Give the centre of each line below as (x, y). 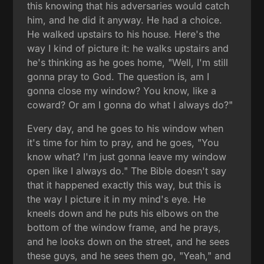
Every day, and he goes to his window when (126, 128)
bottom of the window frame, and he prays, (124, 227)
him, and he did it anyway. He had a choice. (125, 20)
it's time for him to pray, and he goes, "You (123, 142)
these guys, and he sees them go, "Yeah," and (129, 255)
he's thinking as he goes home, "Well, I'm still (128, 62)
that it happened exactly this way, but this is (124, 185)
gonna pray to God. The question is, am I (118, 76)
